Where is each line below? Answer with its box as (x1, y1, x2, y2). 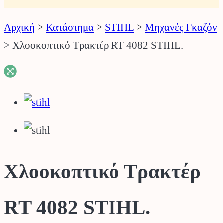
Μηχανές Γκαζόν (145, 22, 217, 33)
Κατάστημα (46, 22, 94, 33)
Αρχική (4, 22, 35, 33)
